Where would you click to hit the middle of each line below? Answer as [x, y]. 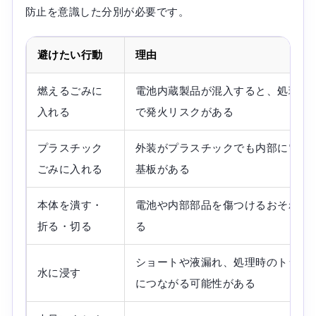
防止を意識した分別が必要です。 [107, 11]
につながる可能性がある [195, 283]
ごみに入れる [70, 169]
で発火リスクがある [184, 111]
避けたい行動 [70, 54]
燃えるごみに [70, 90]
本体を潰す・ [70, 205]
